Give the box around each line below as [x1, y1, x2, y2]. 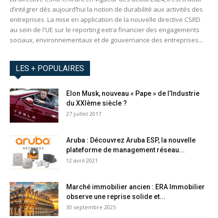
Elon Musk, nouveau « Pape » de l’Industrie [66, 90, 200, 98]
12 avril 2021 [66, 157, 98, 164]
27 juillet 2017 [66, 110, 101, 118]
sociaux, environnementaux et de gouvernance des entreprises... [10, 36, 203, 45]
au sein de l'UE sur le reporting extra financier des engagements [10, 25, 200, 35]
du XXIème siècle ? [66, 99, 127, 108]
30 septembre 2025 [66, 203, 116, 211]
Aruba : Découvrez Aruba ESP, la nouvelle [66, 136, 196, 145]
